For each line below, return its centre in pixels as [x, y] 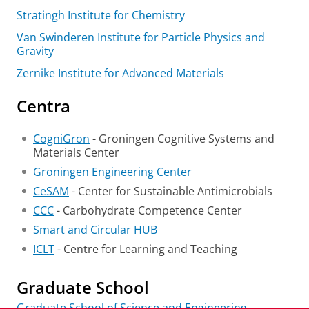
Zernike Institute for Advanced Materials [120, 73]
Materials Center [76, 152]
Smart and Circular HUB [95, 230]
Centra [43, 106]
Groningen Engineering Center [112, 172]
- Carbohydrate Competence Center [148, 210]
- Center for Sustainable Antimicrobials [171, 191]
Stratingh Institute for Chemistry [101, 15]
